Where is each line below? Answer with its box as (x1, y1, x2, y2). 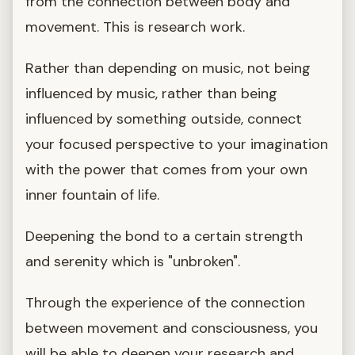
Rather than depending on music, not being (25, 58, 311, 78)
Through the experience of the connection (25, 292, 305, 312)
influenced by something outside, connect (25, 109, 302, 128)
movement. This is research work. (25, 17, 245, 36)
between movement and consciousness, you (25, 318, 318, 338)
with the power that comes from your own (25, 159, 307, 179)
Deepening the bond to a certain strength (25, 226, 303, 246)
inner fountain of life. (25, 185, 159, 204)
